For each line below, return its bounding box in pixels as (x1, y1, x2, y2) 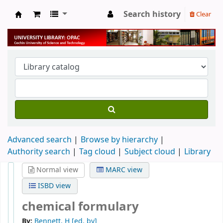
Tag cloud (79, 145, 115, 158)
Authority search (7, 145, 70, 158)
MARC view (104, 164, 143, 175)
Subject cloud (124, 145, 175, 158)
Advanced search (7, 133, 72, 146)
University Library (15, 18, 96, 32)
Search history (123, 8, 181, 20)
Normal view (34, 164, 78, 175)
